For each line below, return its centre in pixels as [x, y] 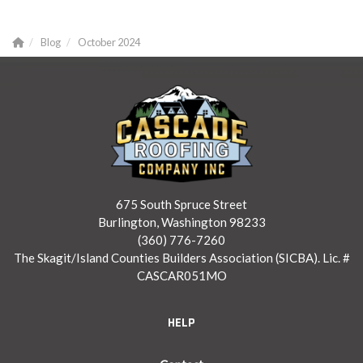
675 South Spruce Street [181, 204]
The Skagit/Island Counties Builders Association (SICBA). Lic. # [181, 257]
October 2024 [109, 42]
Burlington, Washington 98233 [181, 222]
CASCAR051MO [181, 275]
